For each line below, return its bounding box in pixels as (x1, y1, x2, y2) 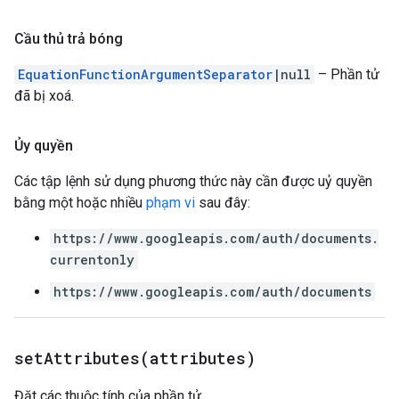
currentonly (50, 251, 134, 268)
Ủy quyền (14, 137, 73, 154)
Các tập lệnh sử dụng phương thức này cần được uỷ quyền (14, 173, 372, 190)
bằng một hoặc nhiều (14, 194, 146, 211)
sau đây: (195, 194, 250, 211)
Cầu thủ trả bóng (14, 30, 123, 47)
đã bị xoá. (14, 87, 74, 104)
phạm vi (146, 194, 195, 211)
